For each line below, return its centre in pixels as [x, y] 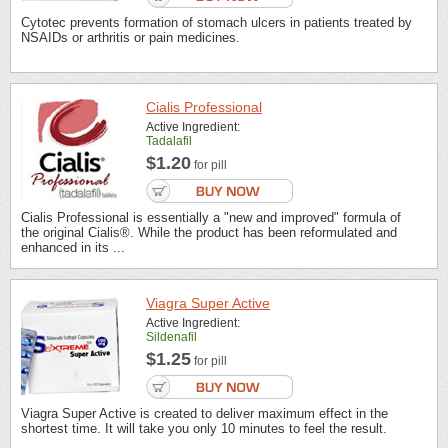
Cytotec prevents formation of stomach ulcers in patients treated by [216, 22]
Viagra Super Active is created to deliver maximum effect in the [204, 413]
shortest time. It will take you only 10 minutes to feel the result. [204, 428]
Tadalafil [169, 141]
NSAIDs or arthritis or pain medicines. [130, 37]
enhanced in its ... [73, 248]
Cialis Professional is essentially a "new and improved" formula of [211, 218]
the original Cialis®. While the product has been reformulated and [209, 233]
